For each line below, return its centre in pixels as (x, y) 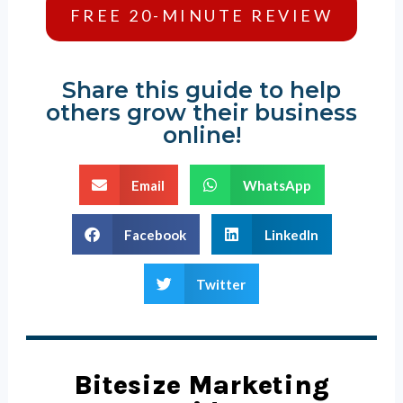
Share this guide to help (201, 90)
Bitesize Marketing (201, 385)
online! (201, 135)
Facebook (155, 234)
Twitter (221, 284)
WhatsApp (277, 185)
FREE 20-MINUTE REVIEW (201, 15)
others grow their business (201, 112)
